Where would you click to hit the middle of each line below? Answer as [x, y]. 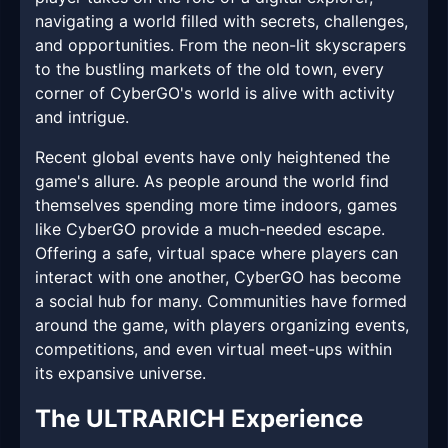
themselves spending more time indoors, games [216, 205]
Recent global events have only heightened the [212, 157]
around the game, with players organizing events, [222, 325]
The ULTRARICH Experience [199, 419]
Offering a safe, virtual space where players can [216, 253]
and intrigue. [82, 117]
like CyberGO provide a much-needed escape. [210, 229]
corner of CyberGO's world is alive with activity [215, 93]
